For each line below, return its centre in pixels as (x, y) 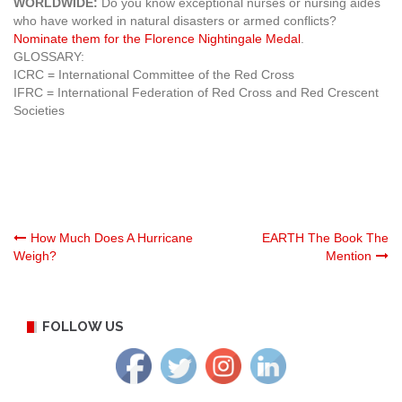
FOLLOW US (83, 326)
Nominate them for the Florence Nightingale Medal (157, 38)
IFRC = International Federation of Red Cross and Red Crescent (196, 92)
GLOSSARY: (49, 56)
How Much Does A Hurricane (112, 237)
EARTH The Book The (325, 237)
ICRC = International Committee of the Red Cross (154, 74)
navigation (101, 289)
